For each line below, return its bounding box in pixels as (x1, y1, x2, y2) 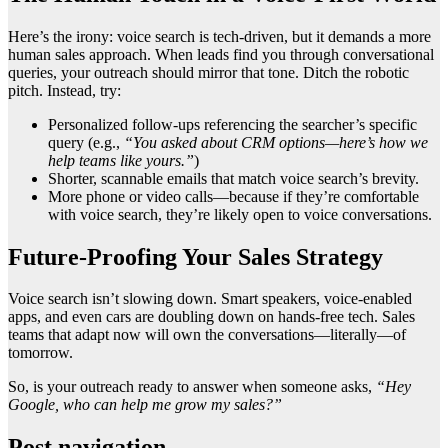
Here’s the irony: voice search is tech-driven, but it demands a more (8, 27, 431, 45)
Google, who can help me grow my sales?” (8, 396, 282, 414)
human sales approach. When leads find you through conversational (8, 45, 434, 63)
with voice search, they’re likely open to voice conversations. (48, 205, 432, 223)
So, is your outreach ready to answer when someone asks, (8, 378, 376, 396)
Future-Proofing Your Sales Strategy (8, 243, 383, 270)
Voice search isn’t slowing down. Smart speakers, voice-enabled (8, 290, 412, 308)
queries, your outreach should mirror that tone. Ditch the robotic (8, 63, 409, 81)
